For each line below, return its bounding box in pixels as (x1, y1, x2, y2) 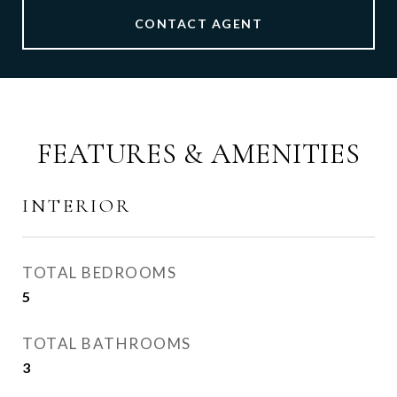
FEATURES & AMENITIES (36, 136, 361, 171)
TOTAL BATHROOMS (22, 334, 191, 353)
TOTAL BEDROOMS (22, 263, 176, 282)
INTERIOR (22, 195, 131, 217)
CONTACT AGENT (134, 16, 263, 31)
